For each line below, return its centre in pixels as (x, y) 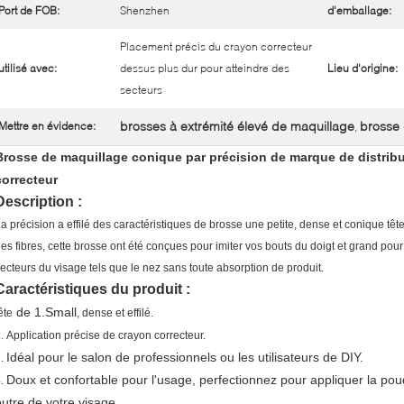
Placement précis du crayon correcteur (216, 46)
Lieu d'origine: (363, 68)
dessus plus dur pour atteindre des (205, 68)
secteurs (141, 90)
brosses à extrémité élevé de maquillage (237, 126)
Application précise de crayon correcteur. (106, 335)
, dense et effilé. (115, 313)
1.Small (55, 312)
